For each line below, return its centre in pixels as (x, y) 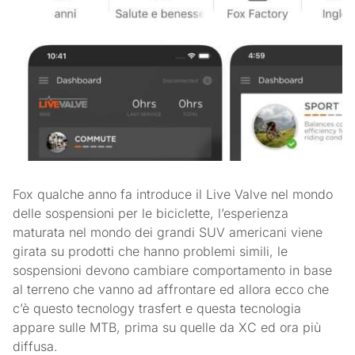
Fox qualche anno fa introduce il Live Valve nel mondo (173, 195)
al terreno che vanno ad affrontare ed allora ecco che (171, 290)
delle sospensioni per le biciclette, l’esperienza (151, 214)
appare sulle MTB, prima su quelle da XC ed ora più (167, 328)
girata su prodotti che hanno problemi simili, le (151, 252)
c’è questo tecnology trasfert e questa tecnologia (157, 309)
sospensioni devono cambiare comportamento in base (173, 271)
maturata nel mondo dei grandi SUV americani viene (168, 233)
